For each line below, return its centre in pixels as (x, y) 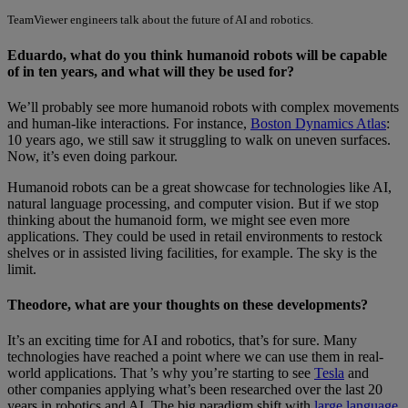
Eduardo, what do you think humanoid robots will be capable (197, 55)
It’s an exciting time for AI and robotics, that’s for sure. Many (182, 341)
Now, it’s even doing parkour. (92, 156)
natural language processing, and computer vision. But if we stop (193, 203)
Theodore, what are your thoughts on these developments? (188, 305)
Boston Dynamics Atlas (318, 123)
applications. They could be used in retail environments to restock (195, 236)
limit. (22, 269)
